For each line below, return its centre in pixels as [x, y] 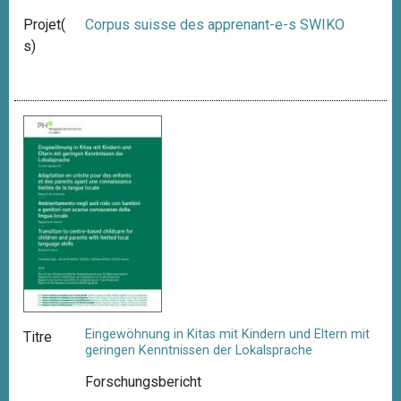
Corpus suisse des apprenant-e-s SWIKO [215, 25]
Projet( [44, 25]
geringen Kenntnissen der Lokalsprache [199, 350]
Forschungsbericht [144, 381]
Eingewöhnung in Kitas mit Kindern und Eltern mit [228, 334]
